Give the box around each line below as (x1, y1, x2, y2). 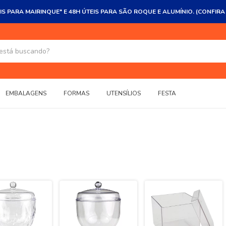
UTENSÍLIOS (106, 89, 141, 97)
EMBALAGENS (6, 89, 46, 97)
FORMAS (64, 89, 89, 97)
